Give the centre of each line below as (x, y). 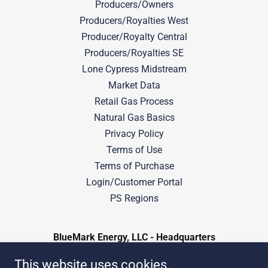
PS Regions (134, 198)
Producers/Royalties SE (134, 53)
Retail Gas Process (134, 101)
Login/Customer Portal (134, 182)
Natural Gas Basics (134, 118)
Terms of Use (134, 150)
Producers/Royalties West (134, 21)
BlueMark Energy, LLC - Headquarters (134, 237)
